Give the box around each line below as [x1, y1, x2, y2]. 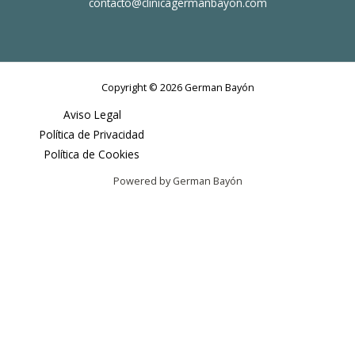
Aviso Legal [63, 107, 121, 123]
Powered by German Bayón [113, 174, 242, 189]
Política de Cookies [44, 147, 139, 162]
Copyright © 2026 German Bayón [101, 80, 254, 95]
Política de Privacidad [40, 127, 144, 143]
